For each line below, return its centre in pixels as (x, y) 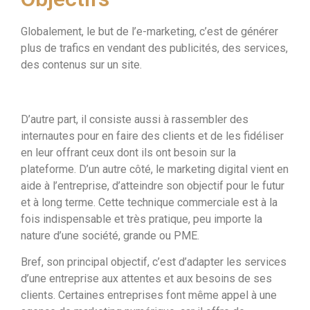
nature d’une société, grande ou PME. (110, 235)
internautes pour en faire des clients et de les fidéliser (152, 136)
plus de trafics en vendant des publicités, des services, (154, 48)
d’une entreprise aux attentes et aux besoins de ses (146, 279)
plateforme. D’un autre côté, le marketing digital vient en (155, 169)
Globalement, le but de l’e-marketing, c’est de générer (149, 32)
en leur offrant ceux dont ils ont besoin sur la (128, 152)
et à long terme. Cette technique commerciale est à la (149, 202)
